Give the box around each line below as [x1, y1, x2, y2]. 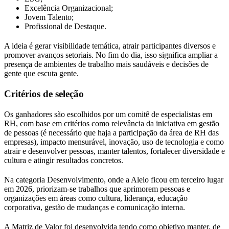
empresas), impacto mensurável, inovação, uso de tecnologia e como [4, 138, 224, 147]
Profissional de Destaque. [25, 22, 108, 31]
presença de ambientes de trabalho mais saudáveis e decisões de [4, 60, 209, 69]
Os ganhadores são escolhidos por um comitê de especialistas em [4, 110, 212, 119]
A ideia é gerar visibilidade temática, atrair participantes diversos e [4, 41, 216, 51]
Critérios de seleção [4, 88, 84, 100]
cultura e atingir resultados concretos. [4, 156, 125, 165]
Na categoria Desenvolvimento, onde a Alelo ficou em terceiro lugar [4, 175, 223, 185]
